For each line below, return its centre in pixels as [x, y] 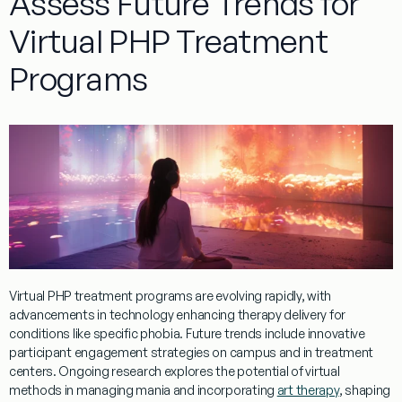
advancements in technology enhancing [123, 314]
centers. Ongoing [61, 371]
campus [253, 352]
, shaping [365, 389]
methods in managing [73, 389]
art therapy [308, 389]
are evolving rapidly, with [262, 295]
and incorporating [224, 389]
